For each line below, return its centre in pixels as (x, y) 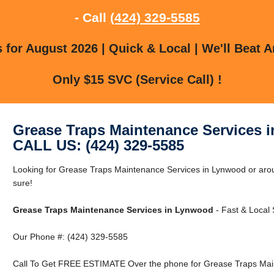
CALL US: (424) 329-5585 (98, 145)
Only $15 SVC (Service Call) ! (137, 79)
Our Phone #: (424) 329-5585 (70, 236)
